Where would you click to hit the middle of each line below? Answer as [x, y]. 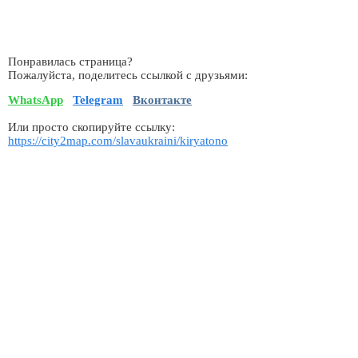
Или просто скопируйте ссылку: [91, 127]
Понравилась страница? [70, 61]
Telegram [98, 100]
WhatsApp [36, 100]
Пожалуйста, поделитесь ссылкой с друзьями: [128, 75]
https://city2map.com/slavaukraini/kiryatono [118, 141]
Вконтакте [162, 100]
